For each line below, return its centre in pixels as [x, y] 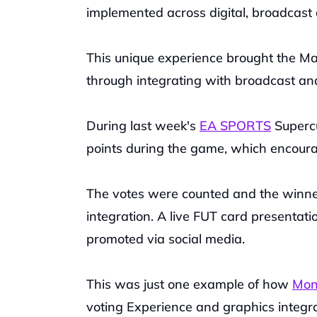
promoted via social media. [166, 239]
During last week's [143, 126]
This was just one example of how [189, 284]
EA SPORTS [235, 126]
